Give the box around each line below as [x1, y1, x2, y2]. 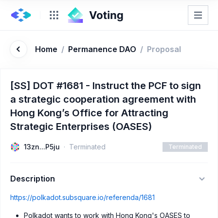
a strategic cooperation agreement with [10, 93, 196, 105]
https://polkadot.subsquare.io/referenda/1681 [10, 193, 155, 201]
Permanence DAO [68, 44, 136, 54]
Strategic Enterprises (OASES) [10, 121, 152, 132]
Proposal [147, 44, 181, 54]
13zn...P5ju [24, 143, 60, 151]
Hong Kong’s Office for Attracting [10, 107, 168, 119]
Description [10, 174, 55, 183]
